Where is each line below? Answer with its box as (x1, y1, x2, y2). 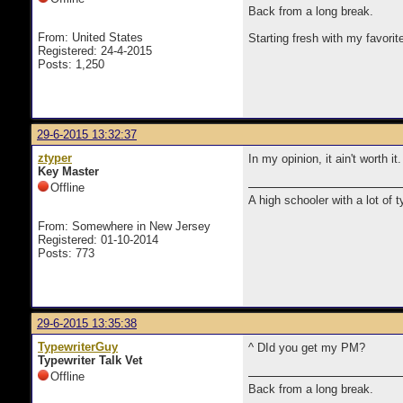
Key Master (38, 165, 99, 178)
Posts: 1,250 (38, 58, 104, 71)
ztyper (38, 151, 72, 165)
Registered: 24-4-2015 (38, 44, 152, 58)
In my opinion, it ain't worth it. (248, 152, 401, 166)
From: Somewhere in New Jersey (38, 219, 210, 233)
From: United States (38, 31, 143, 44)
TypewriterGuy (38, 340, 118, 354)
